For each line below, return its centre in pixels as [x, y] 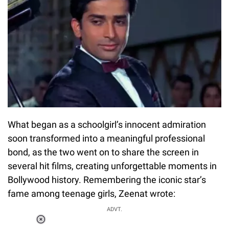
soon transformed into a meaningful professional [106, 138]
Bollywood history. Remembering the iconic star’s [107, 179]
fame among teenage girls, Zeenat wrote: [91, 193]
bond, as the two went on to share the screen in [103, 152]
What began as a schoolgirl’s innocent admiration [107, 124]
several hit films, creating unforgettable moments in [112, 166]
